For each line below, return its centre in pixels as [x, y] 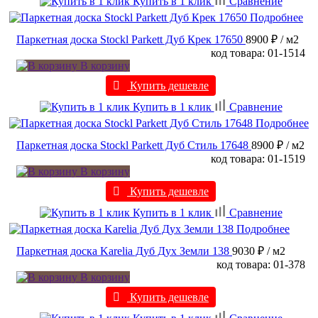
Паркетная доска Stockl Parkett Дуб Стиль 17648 [132, 146]
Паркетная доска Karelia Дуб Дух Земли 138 [123, 251]
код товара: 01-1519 [258, 159]
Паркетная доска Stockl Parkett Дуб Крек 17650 [130, 40]
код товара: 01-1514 [258, 53]
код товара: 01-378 [261, 265]
